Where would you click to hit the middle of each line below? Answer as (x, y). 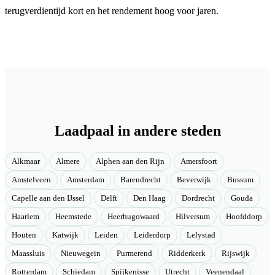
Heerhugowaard (134, 217)
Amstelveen (31, 180)
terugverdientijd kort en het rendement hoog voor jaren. (112, 10)
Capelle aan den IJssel (48, 199)
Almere (68, 162)
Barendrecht (141, 180)
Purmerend (134, 254)
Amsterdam (86, 180)
